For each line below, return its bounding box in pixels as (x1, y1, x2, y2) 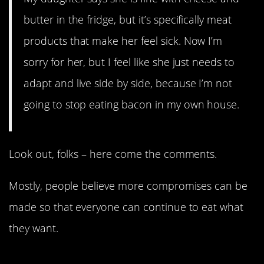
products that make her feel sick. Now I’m (24, 34, 223, 48)
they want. (9, 221, 58, 236)
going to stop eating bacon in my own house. (24, 97, 240, 112)
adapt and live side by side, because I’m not (24, 76, 233, 91)
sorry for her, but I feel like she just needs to (24, 55, 235, 70)
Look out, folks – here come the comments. (9, 147, 217, 161)
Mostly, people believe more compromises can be (9, 179, 248, 193)
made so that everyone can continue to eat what (9, 200, 244, 214)
